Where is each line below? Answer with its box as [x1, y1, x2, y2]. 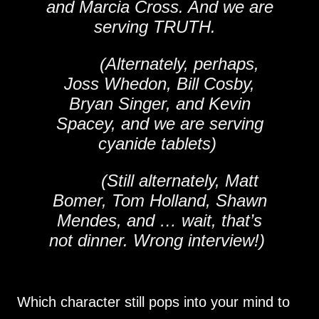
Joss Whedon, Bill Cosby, [64, 74, 255, 93]
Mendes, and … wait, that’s [57, 211, 262, 230]
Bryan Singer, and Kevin [68, 94, 251, 113]
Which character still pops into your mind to [17, 294, 290, 310]
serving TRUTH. [93, 17, 226, 36]
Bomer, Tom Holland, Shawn [52, 191, 267, 210]
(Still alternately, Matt [100, 171, 258, 190]
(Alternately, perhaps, [100, 54, 259, 73]
